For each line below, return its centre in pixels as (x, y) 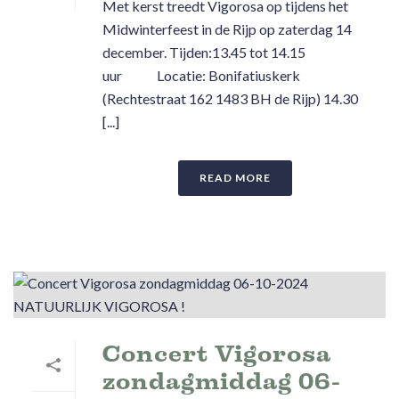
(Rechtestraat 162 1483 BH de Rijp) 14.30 (230, 98)
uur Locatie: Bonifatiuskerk (201, 75)
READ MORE (235, 177)
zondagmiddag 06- (222, 381)
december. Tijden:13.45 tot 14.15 (204, 52)
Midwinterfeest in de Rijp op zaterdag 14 (227, 28)
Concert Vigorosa (217, 353)
